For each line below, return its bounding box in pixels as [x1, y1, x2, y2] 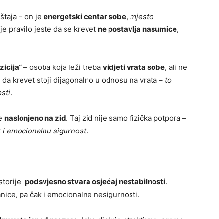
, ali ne [165, 63, 187, 72]
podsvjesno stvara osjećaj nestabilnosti [25, 177, 165, 187]
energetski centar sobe [44, 12, 126, 22]
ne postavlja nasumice [98, 24, 177, 34]
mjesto [130, 12, 153, 22]
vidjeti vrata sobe [103, 63, 165, 72]
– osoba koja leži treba [22, 63, 103, 72]
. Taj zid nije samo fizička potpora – [66, 113, 186, 123]
